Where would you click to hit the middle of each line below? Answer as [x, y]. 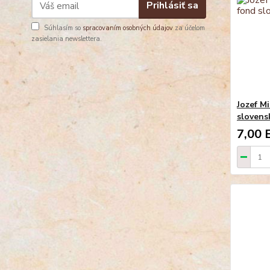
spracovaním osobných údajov [128, 28]
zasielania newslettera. [67, 39]
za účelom [189, 28]
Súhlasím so [63, 28]
